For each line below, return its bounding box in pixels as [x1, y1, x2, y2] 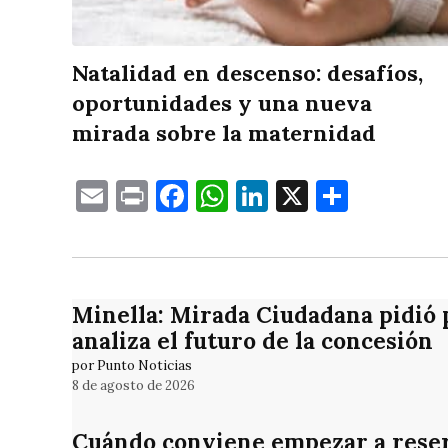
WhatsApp [228, 175, 383, 217]
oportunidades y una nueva [72, 89, 372, 118]
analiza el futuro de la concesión [72, 325, 433, 355]
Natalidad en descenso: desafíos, [72, 59, 423, 88]
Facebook [188, 175, 326, 217]
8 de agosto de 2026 [72, 377, 195, 395]
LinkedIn [268, 175, 398, 217]
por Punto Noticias [72, 357, 192, 375]
